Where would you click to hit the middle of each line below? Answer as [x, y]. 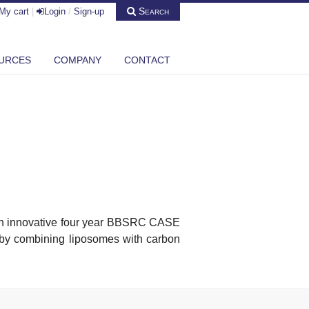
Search [152, 11]
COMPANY [78, 60]
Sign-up [89, 12]
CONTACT [147, 60]
